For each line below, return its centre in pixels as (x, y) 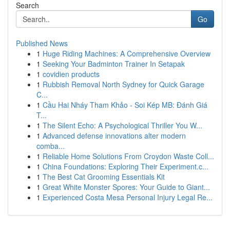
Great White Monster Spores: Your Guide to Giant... (126, 187)
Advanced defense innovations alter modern (114, 136)
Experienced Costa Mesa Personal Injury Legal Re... (128, 197)
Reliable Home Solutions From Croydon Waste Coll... (128, 156)
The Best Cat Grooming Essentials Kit (104, 177)
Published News (42, 43)
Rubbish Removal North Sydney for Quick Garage (123, 84)
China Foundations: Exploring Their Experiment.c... (126, 166)
